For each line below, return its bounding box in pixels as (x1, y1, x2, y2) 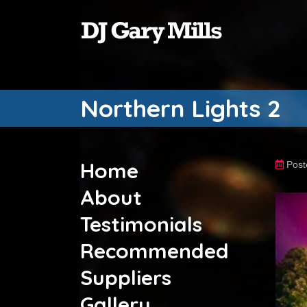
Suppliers (80, 265, 171, 291)
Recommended (80, 238, 229, 264)
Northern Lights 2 (80, 93, 281, 123)
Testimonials (80, 211, 202, 237)
